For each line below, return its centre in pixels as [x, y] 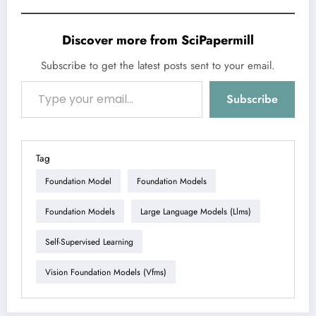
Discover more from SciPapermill [158, 41]
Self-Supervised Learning [89, 242]
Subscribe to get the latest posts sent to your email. [158, 66]
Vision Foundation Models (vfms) [106, 272]
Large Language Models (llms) [196, 211]
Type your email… [34, 81]
